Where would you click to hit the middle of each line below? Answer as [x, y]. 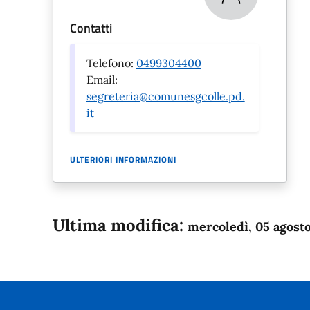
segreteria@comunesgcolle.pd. [165, 97]
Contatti [91, 28]
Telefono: [111, 63]
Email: [102, 80]
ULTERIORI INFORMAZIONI [123, 160]
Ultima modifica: [120, 226]
